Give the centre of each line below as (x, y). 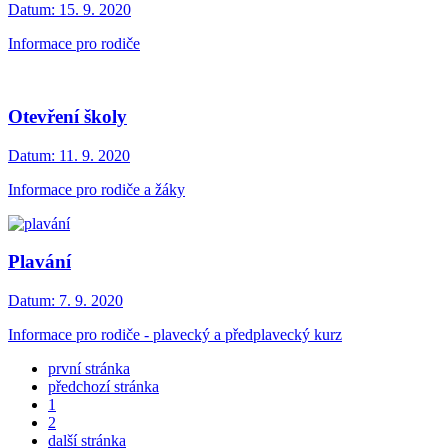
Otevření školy (67, 116)
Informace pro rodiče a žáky (96, 189)
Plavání (39, 262)
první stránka (89, 368)
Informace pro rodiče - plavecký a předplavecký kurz (175, 334)
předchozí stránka (103, 386)
